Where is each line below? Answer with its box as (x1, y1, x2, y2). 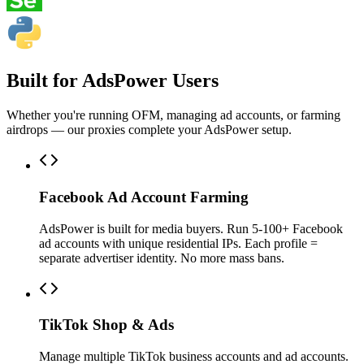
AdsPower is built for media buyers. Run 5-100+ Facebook (39, 221, 343, 236)
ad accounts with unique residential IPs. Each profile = (39, 236, 318, 250)
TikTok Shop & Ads (39, 316, 174, 334)
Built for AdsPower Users (6, 70, 219, 92)
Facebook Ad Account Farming (39, 188, 249, 206)
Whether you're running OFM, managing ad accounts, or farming (6, 108, 340, 123)
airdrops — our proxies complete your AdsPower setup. (6, 123, 292, 137)
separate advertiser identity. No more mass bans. (39, 250, 284, 265)
